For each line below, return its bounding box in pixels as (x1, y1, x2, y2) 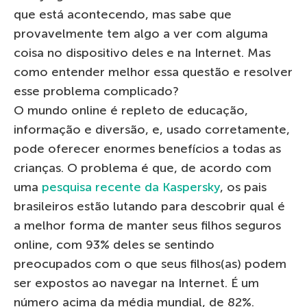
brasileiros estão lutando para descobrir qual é (14, 198, 285, 214)
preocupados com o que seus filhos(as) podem (14, 256, 286, 271)
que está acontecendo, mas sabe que (14, 6, 232, 22)
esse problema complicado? (14, 83, 179, 99)
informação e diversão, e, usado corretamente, (14, 121, 290, 137)
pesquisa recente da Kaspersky (38, 179, 220, 195)
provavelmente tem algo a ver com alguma (14, 25, 268, 41)
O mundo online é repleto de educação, (14, 102, 248, 118)
